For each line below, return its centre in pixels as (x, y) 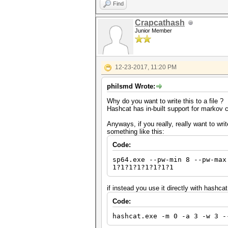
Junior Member (153, 31)
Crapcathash (160, 23)
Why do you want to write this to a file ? (165, 101)
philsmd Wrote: (131, 86)
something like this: (136, 132)
